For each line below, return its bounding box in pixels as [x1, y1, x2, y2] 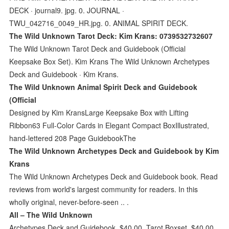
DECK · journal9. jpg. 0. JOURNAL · [9, 5, 125, 15]
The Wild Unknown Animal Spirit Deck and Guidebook [9, 81, 198, 92]
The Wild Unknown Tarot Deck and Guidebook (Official [9, 43, 186, 54]
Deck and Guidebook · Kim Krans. [9, 68, 119, 79]
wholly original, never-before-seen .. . [9, 196, 129, 207]
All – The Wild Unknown [9, 209, 93, 220]
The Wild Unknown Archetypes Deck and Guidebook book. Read [9, 171, 218, 181]
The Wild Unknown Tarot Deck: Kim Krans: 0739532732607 [9, 30, 213, 41]
